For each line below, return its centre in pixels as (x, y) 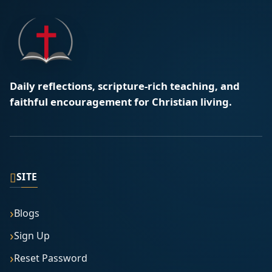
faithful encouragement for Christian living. (121, 102)
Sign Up (32, 235)
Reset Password (51, 258)
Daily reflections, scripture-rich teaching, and (125, 86)
